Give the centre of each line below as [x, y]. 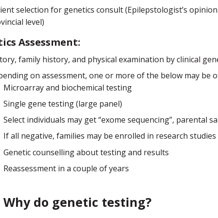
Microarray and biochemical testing [68, 87]
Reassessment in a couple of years [66, 168]
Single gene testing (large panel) [63, 103]
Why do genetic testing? [78, 202]
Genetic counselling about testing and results [86, 152]
